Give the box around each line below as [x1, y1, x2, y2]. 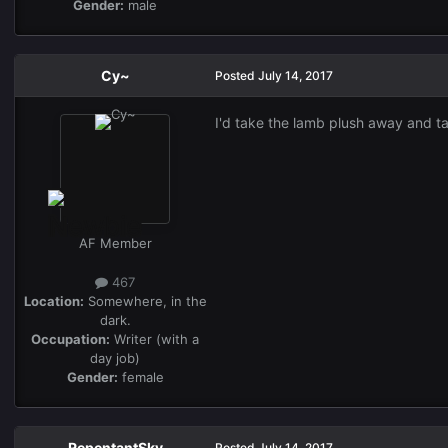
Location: [23, 293, 84, 310]
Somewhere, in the [83, 293, 207, 310]
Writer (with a [110, 331, 199, 348]
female [117, 369, 164, 386]
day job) [90, 350, 140, 367]
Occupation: [31, 331, 110, 348]
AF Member [78, 234, 152, 251]
